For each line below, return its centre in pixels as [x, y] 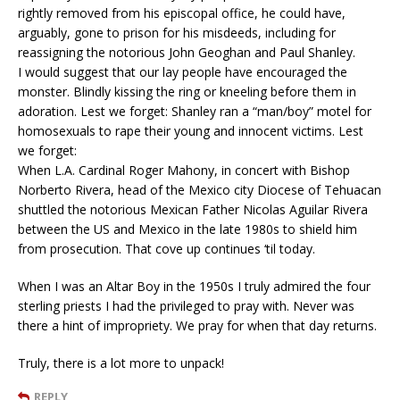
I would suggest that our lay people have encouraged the [183, 72]
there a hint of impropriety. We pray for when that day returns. [197, 326]
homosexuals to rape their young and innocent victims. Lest [191, 131]
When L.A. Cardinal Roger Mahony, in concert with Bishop [184, 171]
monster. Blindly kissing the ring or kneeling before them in [187, 92]
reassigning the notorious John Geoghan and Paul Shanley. [187, 53]
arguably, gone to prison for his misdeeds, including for [177, 33]
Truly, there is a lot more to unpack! [121, 363]
